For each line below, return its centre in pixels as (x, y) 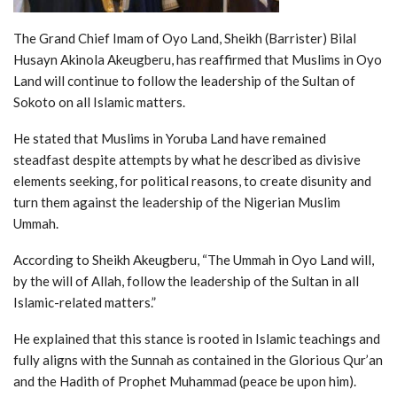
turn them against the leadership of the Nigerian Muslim (177, 202)
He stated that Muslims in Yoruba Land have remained (170, 138)
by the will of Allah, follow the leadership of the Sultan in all (186, 280)
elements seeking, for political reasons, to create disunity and (192, 180)
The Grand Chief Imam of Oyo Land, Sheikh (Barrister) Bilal (185, 38)
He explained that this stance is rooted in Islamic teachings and (197, 338)
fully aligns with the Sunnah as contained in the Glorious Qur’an (198, 359)
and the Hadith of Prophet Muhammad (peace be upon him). (185, 381)
